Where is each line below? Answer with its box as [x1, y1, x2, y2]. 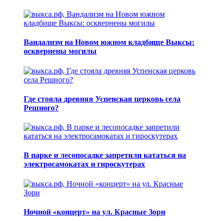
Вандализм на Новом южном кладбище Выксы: [24, 38, 194, 47]
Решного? [24, 103, 59, 112]
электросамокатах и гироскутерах [24, 160, 145, 169]
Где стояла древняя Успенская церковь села [24, 94, 181, 103]
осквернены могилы [24, 47, 97, 56]
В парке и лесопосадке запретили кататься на [24, 151, 186, 160]
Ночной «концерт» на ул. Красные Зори [24, 207, 165, 216]
